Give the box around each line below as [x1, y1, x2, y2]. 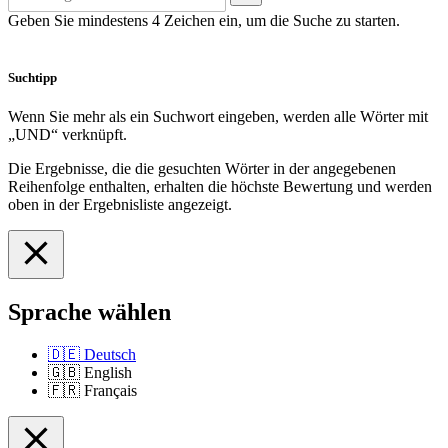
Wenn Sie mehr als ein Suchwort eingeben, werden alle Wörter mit [8, 108, 428, 126]
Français [84, 381, 137, 399]
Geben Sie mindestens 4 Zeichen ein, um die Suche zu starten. [8, 11, 400, 29]
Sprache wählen [8, 298, 171, 325]
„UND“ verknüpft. [8, 126, 127, 144]
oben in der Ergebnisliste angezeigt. [8, 196, 232, 214]
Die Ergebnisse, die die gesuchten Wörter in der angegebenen [8, 160, 396, 178]
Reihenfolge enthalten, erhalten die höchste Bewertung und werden [8, 178, 432, 196]
